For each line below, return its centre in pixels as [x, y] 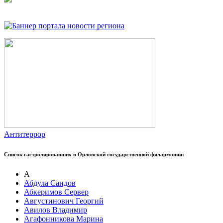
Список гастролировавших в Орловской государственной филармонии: [94, 155]
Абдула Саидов [50, 183]
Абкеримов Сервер [56, 192]
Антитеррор [25, 134]
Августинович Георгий [64, 201]
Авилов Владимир [56, 210]
